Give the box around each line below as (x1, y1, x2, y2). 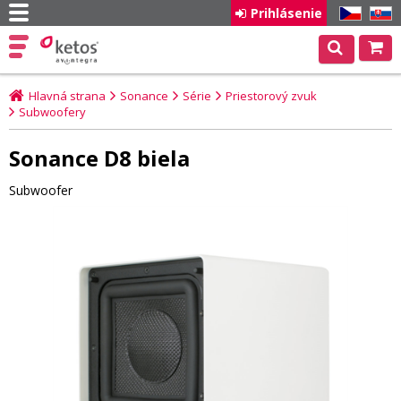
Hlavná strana (29, 88, 106, 104)
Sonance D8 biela (9, 143, 190, 173)
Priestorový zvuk (226, 88, 317, 104)
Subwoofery (19, 104, 86, 120)
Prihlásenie (251, 4, 322, 21)
